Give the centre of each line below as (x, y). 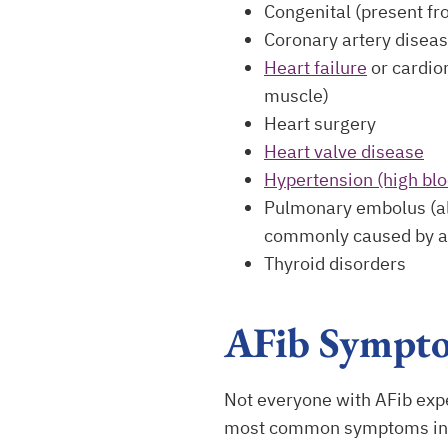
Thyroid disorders (335, 263)
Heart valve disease (344, 151)
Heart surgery (320, 123)
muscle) (296, 95)
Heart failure (315, 67)
